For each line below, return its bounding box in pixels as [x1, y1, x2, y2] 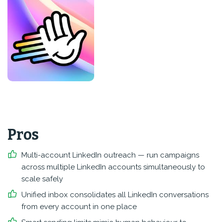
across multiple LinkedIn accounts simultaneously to [21, 163, 205, 171]
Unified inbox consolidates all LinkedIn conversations [21, 190, 209, 199]
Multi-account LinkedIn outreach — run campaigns [21, 151, 199, 160]
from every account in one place [21, 202, 137, 211]
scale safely [21, 174, 63, 183]
